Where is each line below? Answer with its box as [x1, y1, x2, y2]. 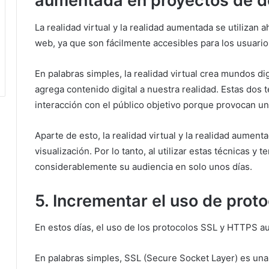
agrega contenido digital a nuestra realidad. [35, 83, 221, 95]
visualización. [35, 145, 94, 157]
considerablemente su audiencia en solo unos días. [35, 160, 252, 172]
